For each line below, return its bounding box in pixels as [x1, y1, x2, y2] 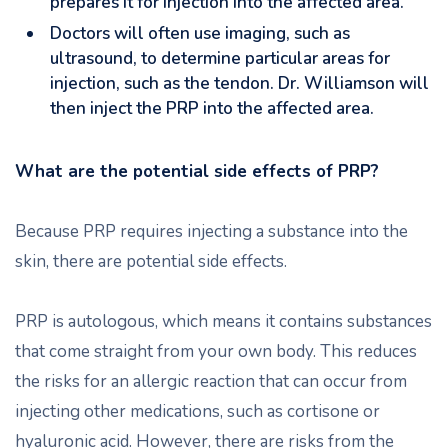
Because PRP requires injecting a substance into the [15, 220, 408, 243]
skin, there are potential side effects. [15, 250, 287, 273]
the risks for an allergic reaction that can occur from [15, 370, 407, 393]
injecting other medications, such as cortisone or [15, 400, 380, 423]
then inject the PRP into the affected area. [50, 97, 374, 120]
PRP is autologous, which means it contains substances [15, 310, 432, 333]
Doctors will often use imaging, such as [50, 22, 350, 45]
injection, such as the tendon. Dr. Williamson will [50, 72, 429, 95]
